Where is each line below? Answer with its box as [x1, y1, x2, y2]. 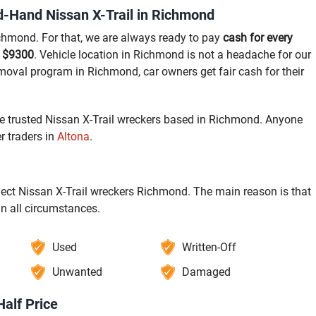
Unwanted [51, 265, 102, 279]
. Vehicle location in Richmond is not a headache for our [34, 47, 311, 61]
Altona [57, 129, 90, 143]
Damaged [182, 265, 231, 279]
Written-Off [182, 240, 237, 254]
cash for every [223, 30, 293, 44]
